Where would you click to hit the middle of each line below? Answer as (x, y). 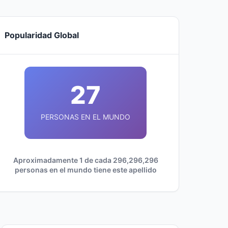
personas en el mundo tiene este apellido (85, 170)
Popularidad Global (42, 35)
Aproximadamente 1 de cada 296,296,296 (85, 160)
